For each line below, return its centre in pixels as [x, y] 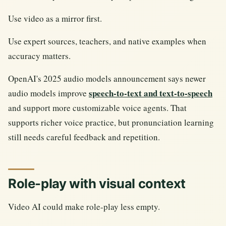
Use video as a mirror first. [55, 19]
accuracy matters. [39, 56]
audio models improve [48, 93]
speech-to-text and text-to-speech [151, 93]
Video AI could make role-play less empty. [84, 207]
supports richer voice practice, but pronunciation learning [111, 123]
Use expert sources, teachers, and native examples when [107, 41]
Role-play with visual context [97, 184]
